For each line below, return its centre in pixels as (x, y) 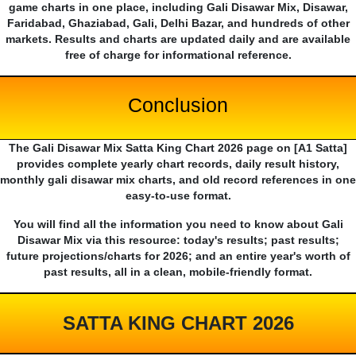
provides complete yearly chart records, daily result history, (178, 164)
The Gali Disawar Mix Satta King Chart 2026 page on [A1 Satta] (178, 148)
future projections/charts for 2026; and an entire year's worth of (178, 256)
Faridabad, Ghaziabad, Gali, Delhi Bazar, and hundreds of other (178, 23)
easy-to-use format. (178, 196)
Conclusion (178, 105)
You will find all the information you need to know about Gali (178, 224)
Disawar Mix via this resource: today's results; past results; (178, 240)
